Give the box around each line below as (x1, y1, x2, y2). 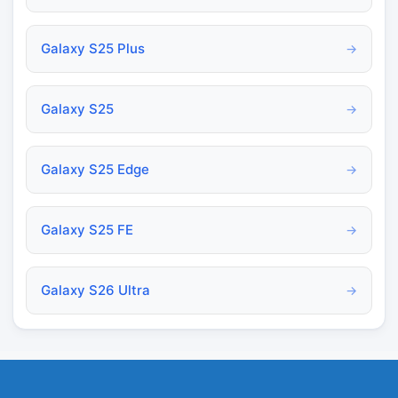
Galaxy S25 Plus (41, 39, 145, 57)
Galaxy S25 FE (41, 220, 133, 238)
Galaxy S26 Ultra (41, 281, 150, 298)
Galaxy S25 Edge (41, 160, 149, 178)
